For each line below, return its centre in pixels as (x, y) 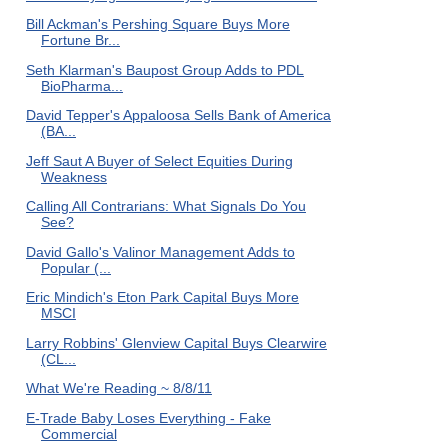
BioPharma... (81, 85)
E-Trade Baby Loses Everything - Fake (148, 417)
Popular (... (75, 267)
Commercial (78, 433)
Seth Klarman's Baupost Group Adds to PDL (164, 69)
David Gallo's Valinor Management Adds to (160, 251)
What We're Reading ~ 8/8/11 (118, 388)
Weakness (73, 176)
